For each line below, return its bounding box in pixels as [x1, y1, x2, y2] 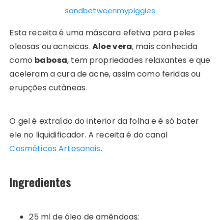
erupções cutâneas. [9, 82, 87, 93]
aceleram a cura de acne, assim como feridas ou [9, 68, 201, 80]
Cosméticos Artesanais [9, 142, 101, 154]
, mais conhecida [132, 40, 198, 52]
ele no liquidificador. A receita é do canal [9, 129, 167, 140]
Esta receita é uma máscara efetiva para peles [9, 27, 195, 38]
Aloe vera [92, 40, 132, 52]
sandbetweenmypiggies [64, 5, 156, 16]
